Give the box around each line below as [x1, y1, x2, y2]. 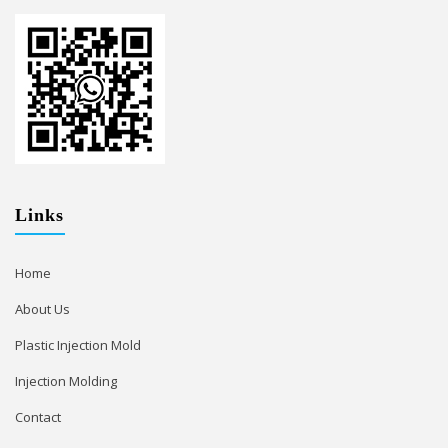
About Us [15, 299, 70, 318]
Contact [15, 407, 61, 426]
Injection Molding [15, 371, 117, 390]
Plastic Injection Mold [15, 335, 141, 354]
